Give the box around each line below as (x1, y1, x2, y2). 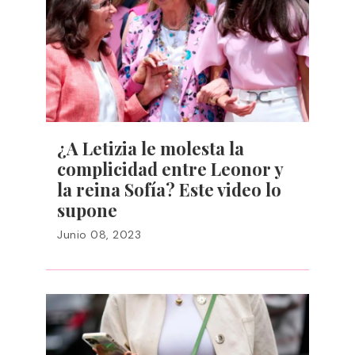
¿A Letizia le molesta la (57, 136, 244, 160)
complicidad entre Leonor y (57, 157, 283, 181)
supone (57, 198, 117, 222)
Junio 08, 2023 (57, 227, 141, 242)
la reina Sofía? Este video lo (57, 177, 281, 201)
